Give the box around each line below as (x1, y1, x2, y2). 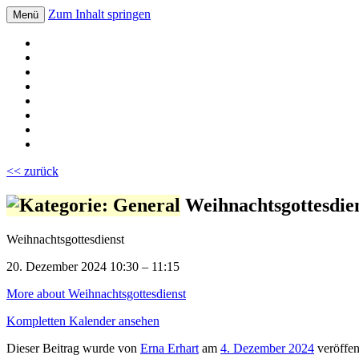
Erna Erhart (140, 341, 199, 355)
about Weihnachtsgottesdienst (34, 286, 186, 301)
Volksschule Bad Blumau (6, 23, 279, 53)
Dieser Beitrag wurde (6, 341, 118, 355)
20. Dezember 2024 (6, 259, 107, 273)
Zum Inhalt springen (48, 7, 151, 21)
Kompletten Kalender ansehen (6, 313, 159, 328)
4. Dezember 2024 (220, 341, 314, 355)
